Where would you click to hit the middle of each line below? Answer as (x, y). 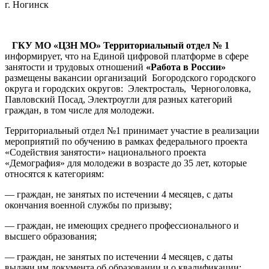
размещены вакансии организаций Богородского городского (130, 77)
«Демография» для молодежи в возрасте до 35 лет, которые (126, 163)
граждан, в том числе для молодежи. (80, 110)
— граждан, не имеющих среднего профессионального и (122, 225)
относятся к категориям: (54, 174)
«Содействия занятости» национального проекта (105, 152)
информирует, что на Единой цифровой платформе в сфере (127, 56)
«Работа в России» (186, 67)
